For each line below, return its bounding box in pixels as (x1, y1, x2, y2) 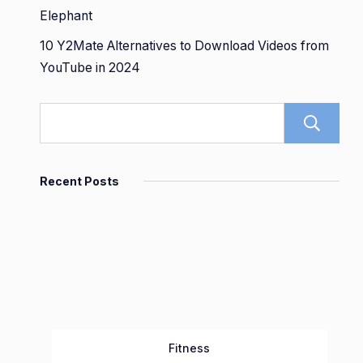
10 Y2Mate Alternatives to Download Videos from (40, 38, 329, 54)
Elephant (40, 8, 92, 24)
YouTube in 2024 (40, 60, 140, 76)
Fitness (169, 341, 211, 356)
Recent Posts (40, 174, 119, 189)
